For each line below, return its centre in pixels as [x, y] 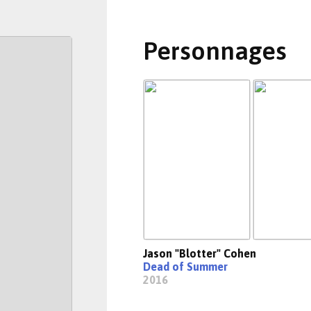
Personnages [215, 51]
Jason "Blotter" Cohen [200, 253]
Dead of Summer [185, 267]
